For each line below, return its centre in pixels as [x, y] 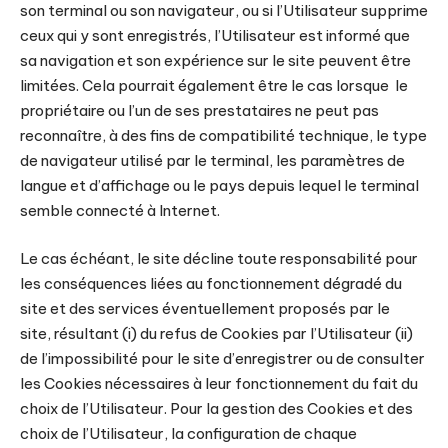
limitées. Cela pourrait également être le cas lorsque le [214, 85]
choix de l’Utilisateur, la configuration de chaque [188, 433]
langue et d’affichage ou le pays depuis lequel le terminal [219, 185]
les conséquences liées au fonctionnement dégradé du [211, 283]
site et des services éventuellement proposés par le [205, 308]
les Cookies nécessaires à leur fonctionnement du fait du [219, 383]
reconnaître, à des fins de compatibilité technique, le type [223, 135]
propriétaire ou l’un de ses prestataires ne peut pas [199, 110]
